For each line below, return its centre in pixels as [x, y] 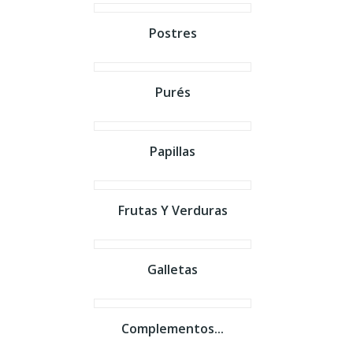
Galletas [173, 269]
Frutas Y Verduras [173, 210]
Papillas [173, 151]
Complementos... [173, 329]
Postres [173, 33]
